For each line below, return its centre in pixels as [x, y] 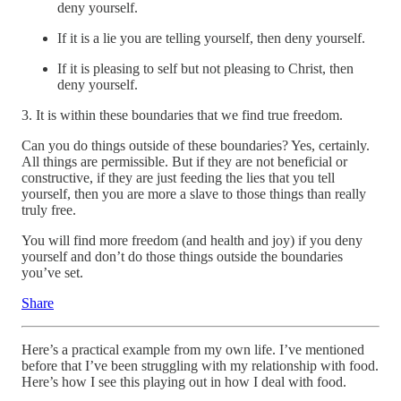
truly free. [49, 210]
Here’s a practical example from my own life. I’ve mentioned [193, 350]
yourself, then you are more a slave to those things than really [194, 194]
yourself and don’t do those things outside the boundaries [182, 257]
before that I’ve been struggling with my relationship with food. [200, 366]
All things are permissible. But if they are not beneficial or [184, 162]
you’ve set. [52, 273]
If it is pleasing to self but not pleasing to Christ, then [205, 69]
